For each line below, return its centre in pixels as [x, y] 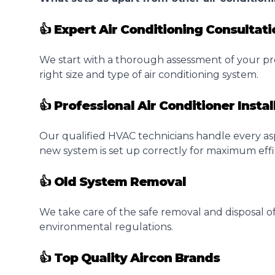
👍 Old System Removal [113, 182]
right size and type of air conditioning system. [149, 75]
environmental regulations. [106, 227]
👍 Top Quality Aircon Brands [130, 258]
